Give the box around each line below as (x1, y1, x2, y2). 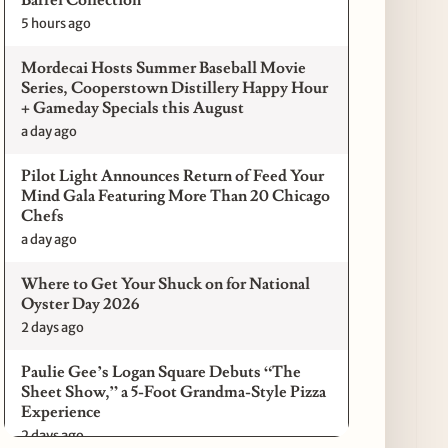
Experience (21, 401, 102, 422)
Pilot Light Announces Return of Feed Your (21, 165, 325, 186)
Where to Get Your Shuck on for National (21, 273, 311, 294)
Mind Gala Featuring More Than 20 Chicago (21, 185, 331, 206)
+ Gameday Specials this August (21, 97, 245, 118)
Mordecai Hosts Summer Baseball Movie (21, 57, 307, 78)
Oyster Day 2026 (21, 293, 140, 314)
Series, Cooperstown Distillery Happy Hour (21, 77, 329, 98)
